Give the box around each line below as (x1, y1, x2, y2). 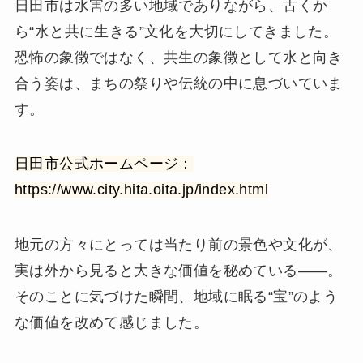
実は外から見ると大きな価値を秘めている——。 (14, 263, 343, 280)
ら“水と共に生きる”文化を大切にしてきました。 (14, 23, 339, 40)
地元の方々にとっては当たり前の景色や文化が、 (14, 237, 343, 254)
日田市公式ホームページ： (14, 156, 194, 173)
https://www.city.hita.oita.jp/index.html (14, 181, 269, 199)
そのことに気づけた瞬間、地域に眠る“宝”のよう (14, 288, 339, 305)
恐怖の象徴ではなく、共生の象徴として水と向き (14, 49, 343, 66)
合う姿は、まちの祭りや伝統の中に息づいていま (14, 75, 343, 92)
